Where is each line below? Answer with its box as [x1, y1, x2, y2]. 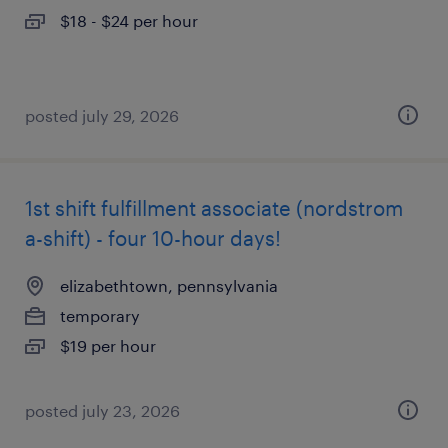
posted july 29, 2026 [25, 106, 179, 125]
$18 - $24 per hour [60, 11, 198, 30]
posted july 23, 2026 [25, 401, 180, 420]
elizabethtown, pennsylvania [60, 276, 278, 295]
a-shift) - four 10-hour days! [25, 226, 281, 250]
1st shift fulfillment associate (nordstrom [25, 196, 403, 220]
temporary [60, 306, 140, 325]
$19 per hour [60, 336, 156, 355]
